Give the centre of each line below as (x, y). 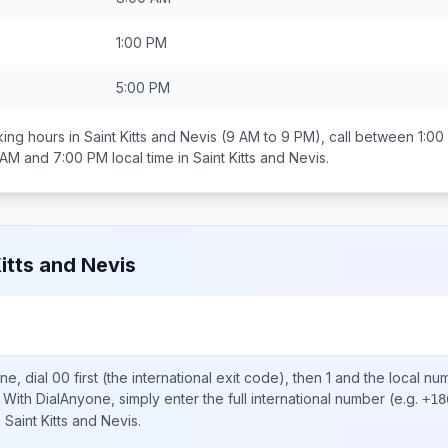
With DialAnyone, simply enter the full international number (194, 398)
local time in (150, 157)
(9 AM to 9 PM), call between (317, 136)
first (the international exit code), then (198, 377)
